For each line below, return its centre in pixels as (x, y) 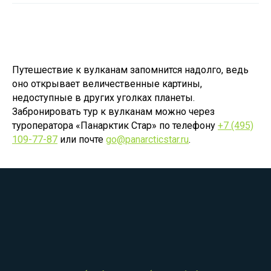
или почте (82, 139)
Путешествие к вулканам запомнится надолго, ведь (130, 70)
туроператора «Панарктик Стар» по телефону (115, 126)
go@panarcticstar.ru (147, 139)
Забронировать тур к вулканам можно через (113, 112)
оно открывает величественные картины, (107, 84)
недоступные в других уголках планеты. (103, 98)
